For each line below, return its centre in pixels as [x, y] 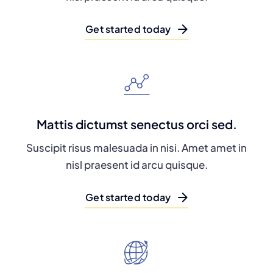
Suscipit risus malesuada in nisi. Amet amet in [136, 148]
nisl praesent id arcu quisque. [136, 165]
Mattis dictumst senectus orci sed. [136, 124]
